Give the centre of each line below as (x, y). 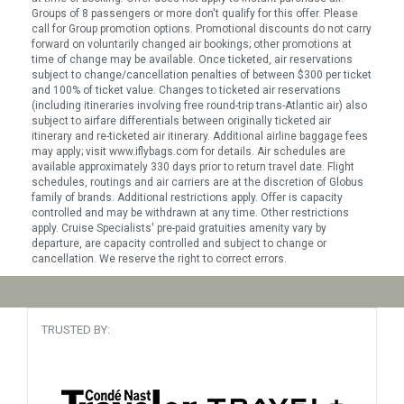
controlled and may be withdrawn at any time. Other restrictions (190, 213)
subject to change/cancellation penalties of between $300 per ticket (202, 75)
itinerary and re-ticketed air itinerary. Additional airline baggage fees (200, 136)
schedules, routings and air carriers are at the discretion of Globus (197, 182)
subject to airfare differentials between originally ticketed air (181, 121)
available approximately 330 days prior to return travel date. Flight (193, 167)
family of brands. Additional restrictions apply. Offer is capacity (187, 197)
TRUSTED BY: (76, 330)
